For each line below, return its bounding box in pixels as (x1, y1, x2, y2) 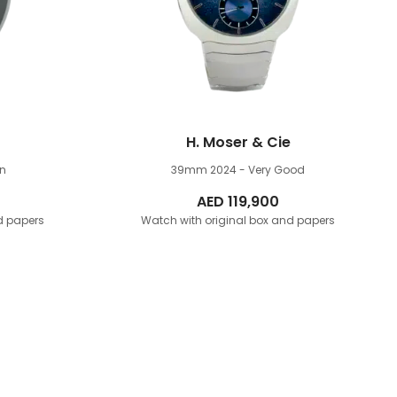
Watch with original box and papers (141, 213, 336, 229)
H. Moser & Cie (185, 132, 291, 153)
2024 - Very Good (210, 162, 306, 178)
